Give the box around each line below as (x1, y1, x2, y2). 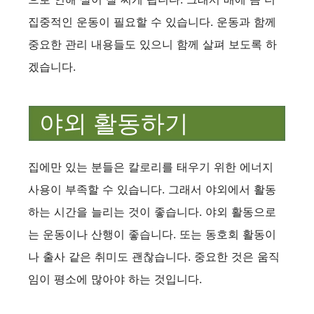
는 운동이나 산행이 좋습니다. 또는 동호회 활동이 (28, 227, 276, 242)
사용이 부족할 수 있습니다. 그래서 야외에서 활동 (28, 182, 276, 197)
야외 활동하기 (39, 109, 189, 137)
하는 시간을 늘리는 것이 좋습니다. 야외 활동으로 (28, 205, 276, 219)
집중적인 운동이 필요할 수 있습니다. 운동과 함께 (28, 14, 276, 29)
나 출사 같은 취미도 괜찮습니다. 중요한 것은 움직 (28, 250, 280, 264)
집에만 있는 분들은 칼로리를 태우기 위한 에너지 (28, 160, 273, 175)
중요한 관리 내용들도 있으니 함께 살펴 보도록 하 (28, 36, 277, 51)
